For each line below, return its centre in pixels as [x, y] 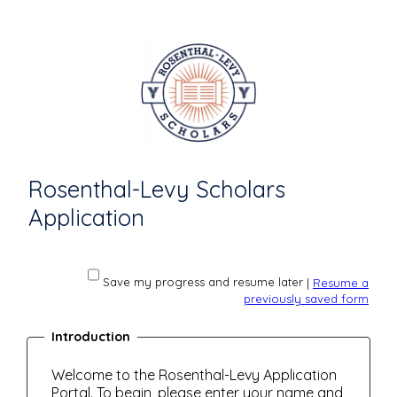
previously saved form [306, 298]
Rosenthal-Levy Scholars [157, 189]
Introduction [91, 337]
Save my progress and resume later [203, 282]
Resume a [341, 282]
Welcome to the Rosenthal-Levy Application [195, 375]
